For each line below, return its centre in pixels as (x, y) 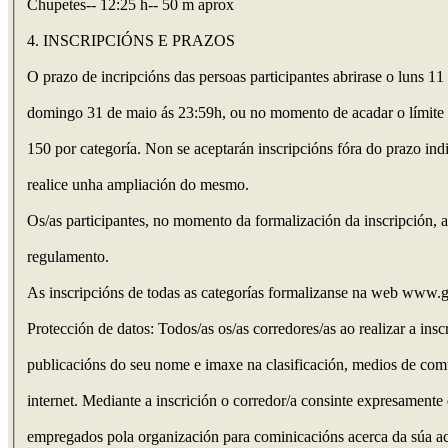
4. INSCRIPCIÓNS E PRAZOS (131, 41)
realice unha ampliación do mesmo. (138, 185)
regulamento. (68, 257)
